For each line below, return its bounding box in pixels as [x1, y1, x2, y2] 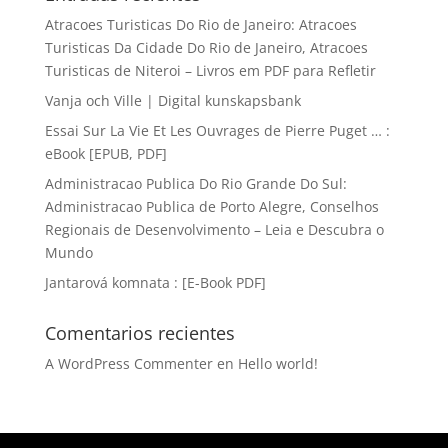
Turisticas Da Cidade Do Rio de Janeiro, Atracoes [44, 38, 368, 57]
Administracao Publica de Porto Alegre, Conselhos [44, 197, 379, 216]
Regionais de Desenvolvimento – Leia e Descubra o [44, 220, 384, 239]
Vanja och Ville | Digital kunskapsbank [44, 91, 301, 110]
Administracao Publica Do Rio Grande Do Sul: [44, 174, 347, 193]
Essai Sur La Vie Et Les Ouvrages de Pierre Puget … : [44, 121, 390, 140]
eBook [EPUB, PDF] [44, 144, 167, 163]
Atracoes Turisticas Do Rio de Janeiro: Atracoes [44, 15, 357, 34]
